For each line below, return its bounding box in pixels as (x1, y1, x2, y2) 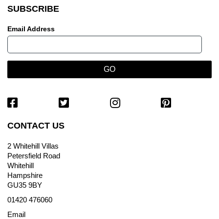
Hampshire (7, 171, 43, 179)
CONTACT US (7, 120, 65, 131)
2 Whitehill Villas (7, 141, 59, 150)
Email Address (7, 24, 55, 33)
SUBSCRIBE (7, 3, 59, 14)
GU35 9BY (7, 180, 42, 189)
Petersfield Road (7, 151, 60, 160)
